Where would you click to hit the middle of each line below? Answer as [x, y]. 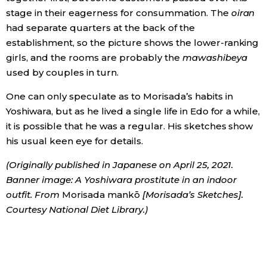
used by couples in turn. [62, 72]
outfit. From [34, 194]
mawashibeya [215, 57]
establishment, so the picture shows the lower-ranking [133, 42]
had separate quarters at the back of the [100, 27]
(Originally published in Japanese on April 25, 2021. [120, 164]
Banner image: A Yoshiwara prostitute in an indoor [121, 179]
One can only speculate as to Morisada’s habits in [119, 96]
